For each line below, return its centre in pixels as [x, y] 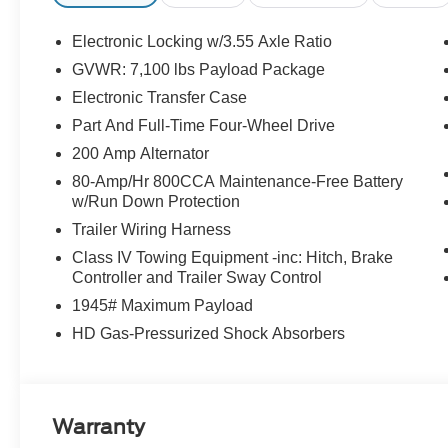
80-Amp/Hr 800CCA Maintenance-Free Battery [238, 181]
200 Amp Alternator [141, 153]
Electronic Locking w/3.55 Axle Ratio [202, 41]
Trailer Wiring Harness [152, 229]
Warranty [99, 427]
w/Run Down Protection [156, 201]
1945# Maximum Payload [163, 305]
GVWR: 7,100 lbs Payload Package [199, 69]
